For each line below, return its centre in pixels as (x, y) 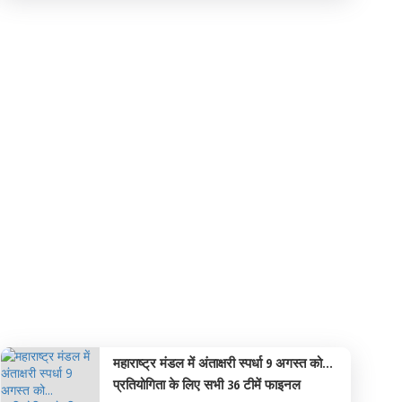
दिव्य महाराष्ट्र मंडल (82, 314)
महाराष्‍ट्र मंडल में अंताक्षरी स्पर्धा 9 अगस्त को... (223, 363)
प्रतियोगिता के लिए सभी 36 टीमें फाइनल (206, 384)
